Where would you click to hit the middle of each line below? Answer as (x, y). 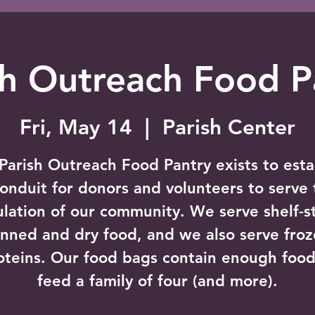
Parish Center (229, 128)
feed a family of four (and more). (157, 281)
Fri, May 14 (76, 128)
